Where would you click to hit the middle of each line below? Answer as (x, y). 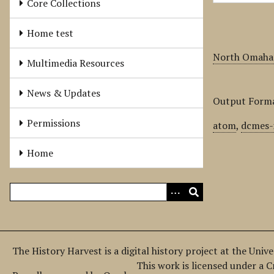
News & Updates (64, 93)
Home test (50, 33)
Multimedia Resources (76, 63)
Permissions (54, 123)
